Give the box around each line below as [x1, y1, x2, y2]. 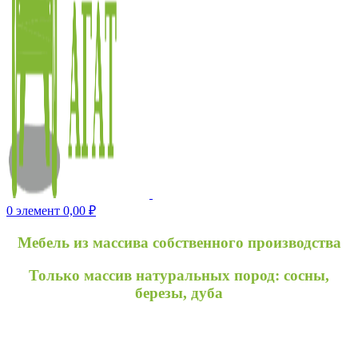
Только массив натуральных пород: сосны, [29, 266, 329, 284]
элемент [16, 204, 60, 218]
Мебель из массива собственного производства [17, 234, 341, 252]
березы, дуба [135, 284, 223, 301]
